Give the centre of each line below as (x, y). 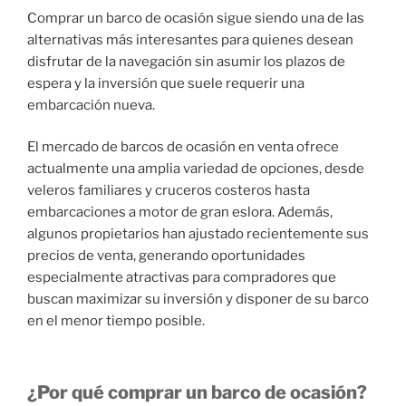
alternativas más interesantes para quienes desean (190, 39)
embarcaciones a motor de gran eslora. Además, (180, 213)
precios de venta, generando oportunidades (166, 256)
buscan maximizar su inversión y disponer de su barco (198, 300)
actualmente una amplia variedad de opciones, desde (196, 169)
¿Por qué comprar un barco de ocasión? (197, 392)
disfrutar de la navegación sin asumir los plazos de (186, 61)
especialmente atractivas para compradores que (182, 278)
